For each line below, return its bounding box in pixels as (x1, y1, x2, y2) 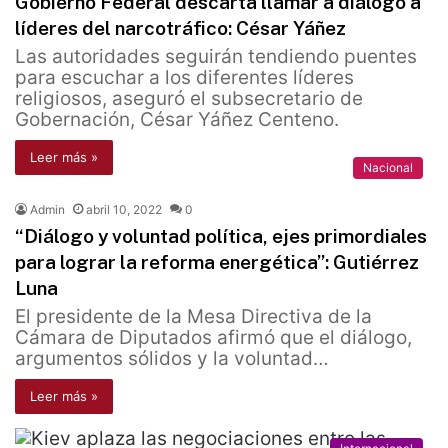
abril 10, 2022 (86, 202, 162, 218)
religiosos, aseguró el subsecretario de (15, 87, 363, 111)
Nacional (363, 160, 413, 176)
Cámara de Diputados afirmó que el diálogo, (15, 326, 412, 350)
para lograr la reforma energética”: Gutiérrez (15, 251, 419, 274)
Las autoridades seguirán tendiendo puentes (15, 45, 417, 69)
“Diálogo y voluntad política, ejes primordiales (15, 225, 427, 248)
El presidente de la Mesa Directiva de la (15, 305, 372, 329)
